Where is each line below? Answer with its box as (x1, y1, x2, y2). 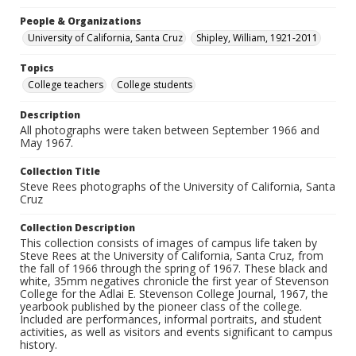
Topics (20, 61, 54, 75)
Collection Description (20, 221, 135, 235)
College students (117, 78, 192, 92)
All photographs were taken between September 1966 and (20, 122, 319, 138)
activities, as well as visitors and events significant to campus (20, 324, 333, 340)
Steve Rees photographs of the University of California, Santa (20, 179, 335, 195)
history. (20, 337, 57, 353)
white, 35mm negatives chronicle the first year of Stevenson (20, 273, 329, 289)
